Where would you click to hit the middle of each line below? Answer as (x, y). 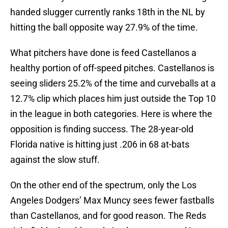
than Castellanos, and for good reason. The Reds (108, 216)
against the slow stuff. (55, 160)
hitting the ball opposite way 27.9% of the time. (104, 27)
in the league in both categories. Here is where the (111, 114)
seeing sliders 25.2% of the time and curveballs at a (113, 83)
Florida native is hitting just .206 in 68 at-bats (100, 145)
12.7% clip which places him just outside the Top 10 (113, 99)
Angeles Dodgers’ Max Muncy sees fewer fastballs (112, 201)
